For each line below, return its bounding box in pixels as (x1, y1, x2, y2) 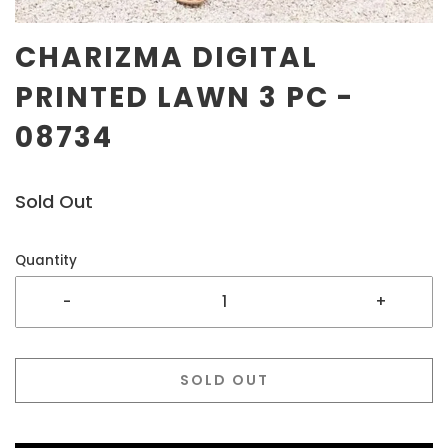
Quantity (15, 251, 77, 270)
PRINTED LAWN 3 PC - (15, 78, 354, 117)
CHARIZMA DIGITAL (15, 38, 318, 77)
